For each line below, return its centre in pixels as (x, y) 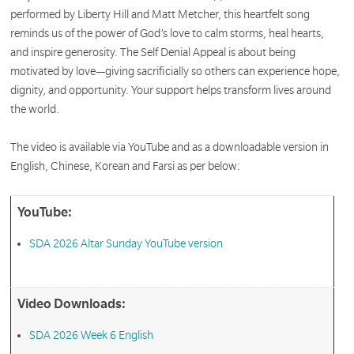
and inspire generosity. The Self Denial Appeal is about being (153, 52)
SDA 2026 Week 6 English (91, 335)
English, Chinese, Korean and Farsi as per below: (126, 166)
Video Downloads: (71, 305)
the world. (35, 109)
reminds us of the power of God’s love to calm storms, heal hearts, (168, 33)
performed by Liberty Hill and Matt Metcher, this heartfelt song (160, 14)
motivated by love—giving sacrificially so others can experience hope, (175, 71)
